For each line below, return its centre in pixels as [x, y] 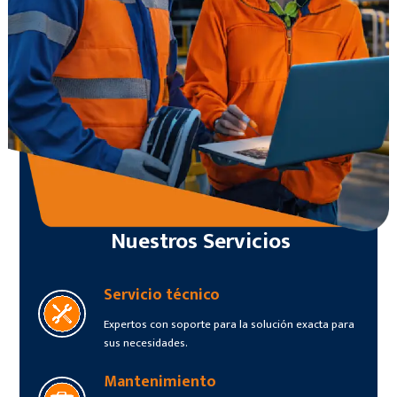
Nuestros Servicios [201, 241]
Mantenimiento [160, 381]
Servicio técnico [161, 295]
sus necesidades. [145, 343]
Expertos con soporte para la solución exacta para [229, 324]
